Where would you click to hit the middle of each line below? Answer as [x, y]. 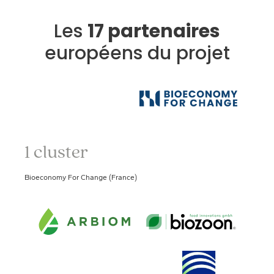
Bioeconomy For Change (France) [81, 178]
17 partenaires [154, 31]
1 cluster [56, 151]
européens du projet [137, 53]
